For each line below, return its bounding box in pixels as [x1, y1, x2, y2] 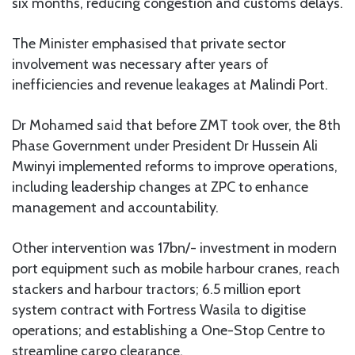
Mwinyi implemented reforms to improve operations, [12, 157, 338, 175]
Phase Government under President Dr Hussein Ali [12, 136, 318, 155]
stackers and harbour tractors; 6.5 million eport [12, 280, 301, 298]
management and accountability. [12, 198, 219, 216]
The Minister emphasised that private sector [12, 34, 286, 52]
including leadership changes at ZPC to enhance [12, 177, 308, 196]
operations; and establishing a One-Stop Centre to [12, 321, 325, 339]
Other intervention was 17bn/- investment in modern [12, 239, 337, 257]
